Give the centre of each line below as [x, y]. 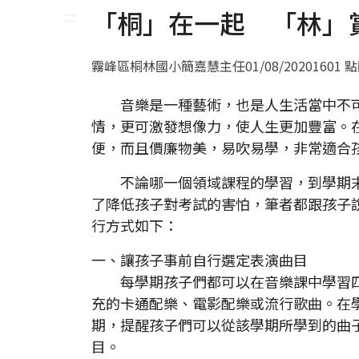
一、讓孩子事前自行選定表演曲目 [200, 259]
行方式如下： [135, 225]
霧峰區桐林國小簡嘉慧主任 [168, 65]
